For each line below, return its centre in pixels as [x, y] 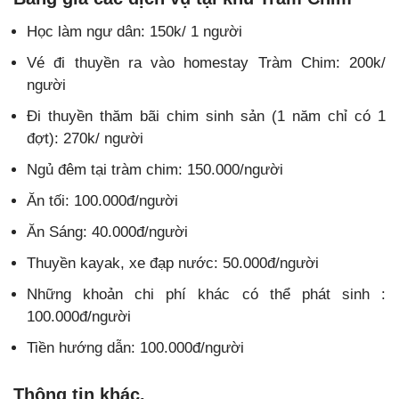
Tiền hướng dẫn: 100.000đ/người [135, 347]
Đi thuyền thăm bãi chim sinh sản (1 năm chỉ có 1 [206, 116]
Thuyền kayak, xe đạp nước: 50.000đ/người [173, 263]
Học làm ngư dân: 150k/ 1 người [134, 31]
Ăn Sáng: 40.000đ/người [107, 232]
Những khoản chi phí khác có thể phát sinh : [206, 294]
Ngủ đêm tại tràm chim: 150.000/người [155, 169]
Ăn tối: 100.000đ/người [102, 200]
